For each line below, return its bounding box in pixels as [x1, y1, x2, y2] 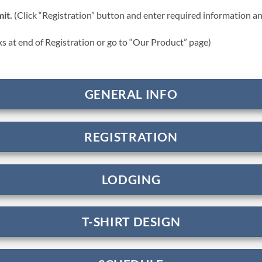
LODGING [101, 171, 161, 187]
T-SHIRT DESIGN [81, 214, 181, 229]
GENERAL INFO [84, 86, 178, 101]
